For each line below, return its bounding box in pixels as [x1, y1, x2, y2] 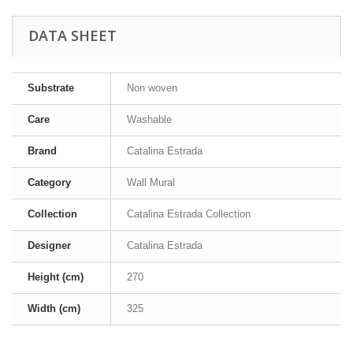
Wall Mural [127, 176, 175, 188]
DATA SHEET [28, 26, 117, 45]
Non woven [127, 82, 177, 94]
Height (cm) [28, 271, 84, 283]
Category [28, 176, 71, 188]
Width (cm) [28, 303, 80, 314]
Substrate [28, 82, 74, 94]
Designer [28, 240, 71, 251]
